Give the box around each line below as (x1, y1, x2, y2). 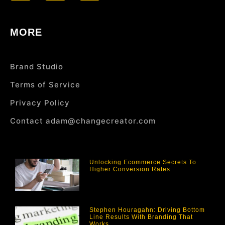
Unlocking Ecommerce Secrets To (89, 159, 197, 166)
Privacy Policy (10, 98, 70, 108)
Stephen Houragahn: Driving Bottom (89, 206, 205, 214)
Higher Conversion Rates (89, 166, 171, 173)
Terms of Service (10, 80, 80, 90)
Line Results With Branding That (89, 213, 193, 221)
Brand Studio (10, 62, 63, 72)
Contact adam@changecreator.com (10, 116, 156, 126)
